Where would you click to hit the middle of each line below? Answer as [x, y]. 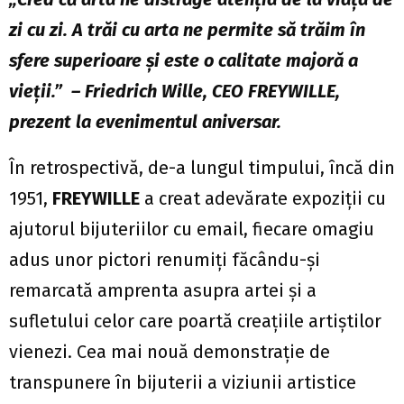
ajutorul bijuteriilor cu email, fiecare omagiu [192, 230]
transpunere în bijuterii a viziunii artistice [183, 383]
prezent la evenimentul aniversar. [145, 122]
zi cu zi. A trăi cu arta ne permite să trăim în [187, 30]
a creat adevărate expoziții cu [263, 199]
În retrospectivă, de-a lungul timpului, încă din [202, 168]
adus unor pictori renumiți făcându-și [165, 260]
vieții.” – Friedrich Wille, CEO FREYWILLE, [174, 92]
